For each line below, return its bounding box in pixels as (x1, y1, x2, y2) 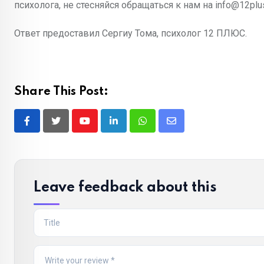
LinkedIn (113, 122, 148, 134)
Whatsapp (141, 122, 183, 134)
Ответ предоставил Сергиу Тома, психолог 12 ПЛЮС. (14, 28, 247, 39)
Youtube (84, 122, 117, 134)
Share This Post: (14, 86, 108, 98)
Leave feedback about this (34, 180, 217, 195)
